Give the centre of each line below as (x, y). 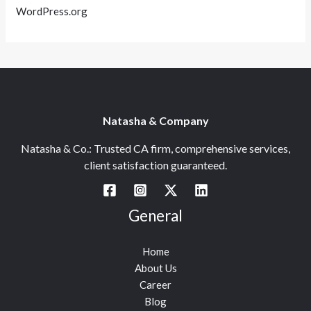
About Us (155, 268)
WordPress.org (52, 11)
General (155, 216)
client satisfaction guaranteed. (155, 165)
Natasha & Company (155, 121)
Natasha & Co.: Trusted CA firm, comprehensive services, (155, 149)
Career (155, 284)
